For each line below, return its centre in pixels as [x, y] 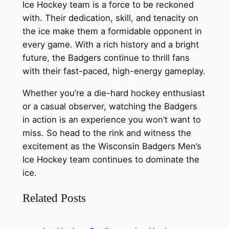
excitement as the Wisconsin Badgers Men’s [112, 146]
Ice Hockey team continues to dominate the [111, 159]
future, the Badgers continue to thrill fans [106, 58]
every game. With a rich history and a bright [110, 44]
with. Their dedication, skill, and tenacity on [110, 18]
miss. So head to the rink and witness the [107, 133]
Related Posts [54, 198]
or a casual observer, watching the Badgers [110, 106]
